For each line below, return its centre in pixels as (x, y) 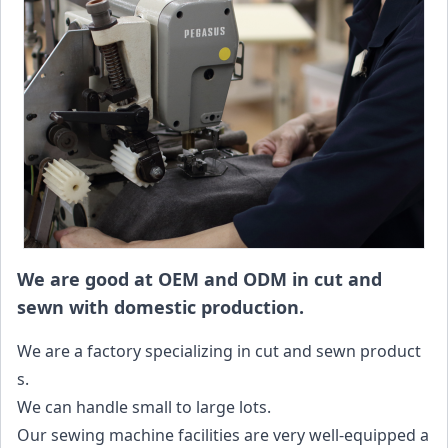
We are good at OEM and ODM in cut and (199, 279)
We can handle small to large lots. (144, 407)
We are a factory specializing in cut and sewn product (219, 351)
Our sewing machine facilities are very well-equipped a (223, 435)
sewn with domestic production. (160, 307)
